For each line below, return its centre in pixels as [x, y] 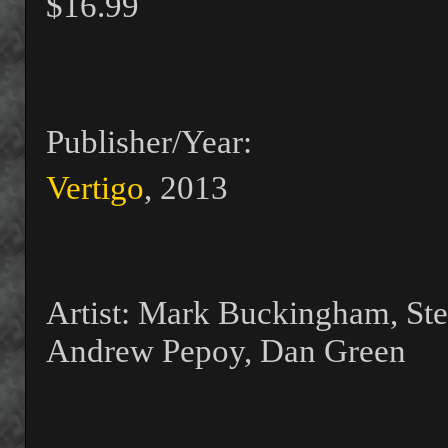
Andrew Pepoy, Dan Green [226, 351]
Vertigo [95, 188]
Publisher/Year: [149, 142]
